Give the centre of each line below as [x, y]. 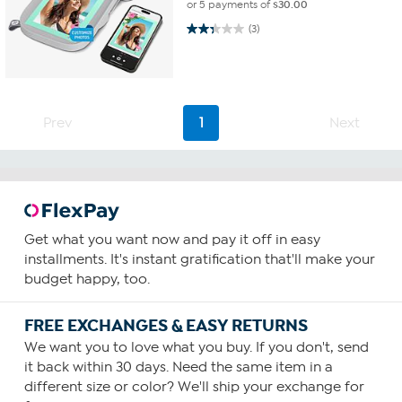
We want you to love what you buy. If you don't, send [196, 348]
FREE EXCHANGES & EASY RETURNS [166, 326]
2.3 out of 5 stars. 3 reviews [209, 28]
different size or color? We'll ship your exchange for [194, 387]
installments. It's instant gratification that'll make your [199, 260]
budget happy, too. [87, 280]
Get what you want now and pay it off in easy [172, 240]
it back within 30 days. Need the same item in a [178, 367]
